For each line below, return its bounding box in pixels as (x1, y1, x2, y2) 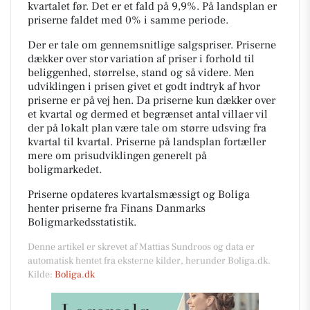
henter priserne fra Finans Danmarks (28, 201, 206, 215)
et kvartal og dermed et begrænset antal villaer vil (28, 107, 268, 121)
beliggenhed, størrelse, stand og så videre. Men (28, 65, 254, 80)
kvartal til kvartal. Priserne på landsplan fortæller (28, 134, 266, 149)
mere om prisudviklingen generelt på (28, 148, 207, 163)
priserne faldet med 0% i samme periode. (28, 12, 228, 27)
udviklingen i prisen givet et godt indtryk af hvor (28, 79, 260, 93)
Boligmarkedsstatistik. (28, 215, 136, 229)
